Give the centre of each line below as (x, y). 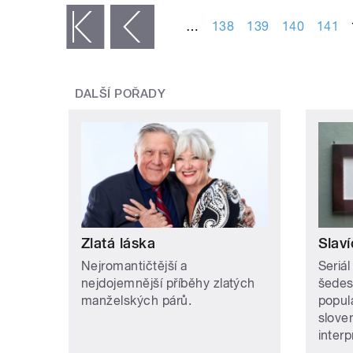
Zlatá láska (119, 243)
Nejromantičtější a (134, 266)
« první (47, 28)
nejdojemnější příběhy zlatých (168, 283)
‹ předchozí (78, 28)
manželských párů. (137, 300)
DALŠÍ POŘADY (120, 94)
